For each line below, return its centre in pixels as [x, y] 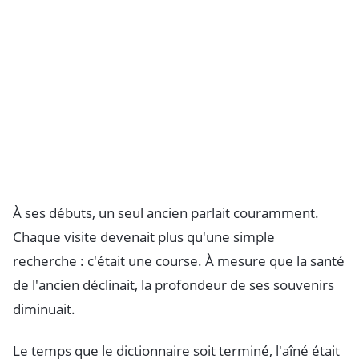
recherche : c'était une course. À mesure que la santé [179, 261]
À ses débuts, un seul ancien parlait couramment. [166, 213]
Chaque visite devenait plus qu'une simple [144, 237]
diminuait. [44, 309]
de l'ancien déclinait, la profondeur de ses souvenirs [173, 285]
